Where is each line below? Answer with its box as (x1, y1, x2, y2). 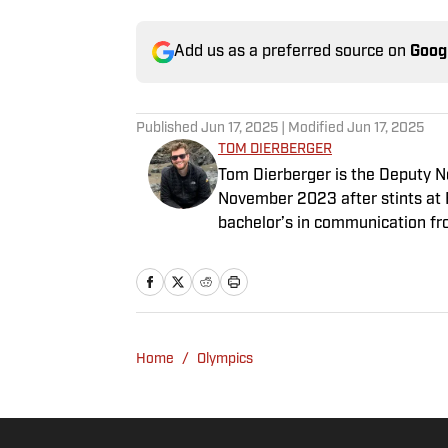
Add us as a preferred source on (174, 44, 410, 61)
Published (136, 121, 201, 137)
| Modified (278, 121, 347, 137)
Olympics (197, 352, 253, 368)
